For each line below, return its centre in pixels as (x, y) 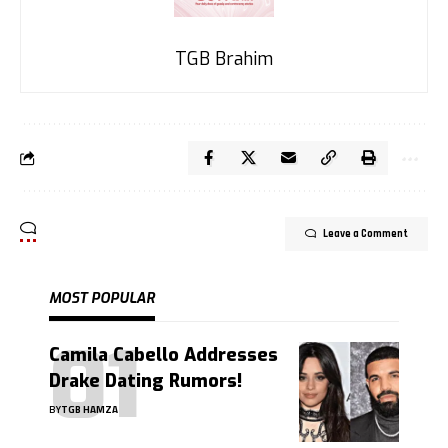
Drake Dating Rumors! (145, 380)
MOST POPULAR (102, 298)
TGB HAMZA (89, 409)
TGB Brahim (224, 58)
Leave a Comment (365, 233)
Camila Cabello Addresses (163, 354)
